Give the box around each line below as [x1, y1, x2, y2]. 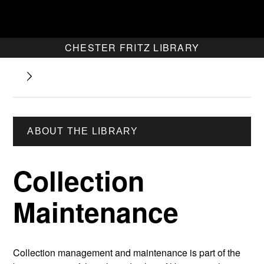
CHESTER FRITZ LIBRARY [64, 41, 200, 54]
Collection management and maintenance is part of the [13, 246, 241, 260]
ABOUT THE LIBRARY [27, 126, 138, 136]
